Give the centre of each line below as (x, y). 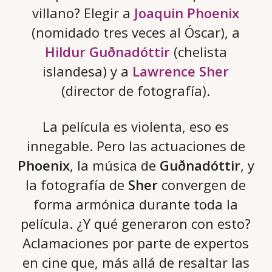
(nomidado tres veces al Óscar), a (136, 32)
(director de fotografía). (136, 91)
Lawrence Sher (181, 71)
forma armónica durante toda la (136, 204)
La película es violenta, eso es (136, 127)
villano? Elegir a (83, 13)
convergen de (202, 185)
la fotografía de (77, 185)
